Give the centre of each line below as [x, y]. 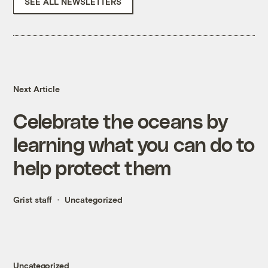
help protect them [92, 167]
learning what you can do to [134, 144]
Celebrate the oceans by [121, 121]
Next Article [37, 89]
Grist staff [33, 200]
